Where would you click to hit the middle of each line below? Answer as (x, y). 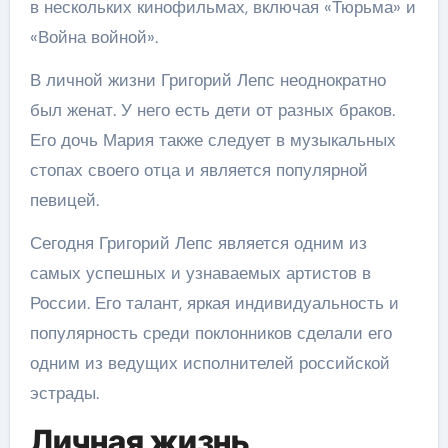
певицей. (64, 200)
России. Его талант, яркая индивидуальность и (214, 303)
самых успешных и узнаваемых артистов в (200, 273)
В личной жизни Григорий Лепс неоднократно (207, 80)
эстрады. (64, 393)
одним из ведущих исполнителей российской (209, 363)
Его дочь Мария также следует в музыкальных (212, 140)
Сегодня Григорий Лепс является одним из (198, 243)
